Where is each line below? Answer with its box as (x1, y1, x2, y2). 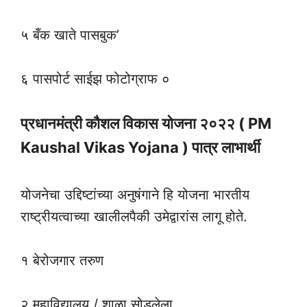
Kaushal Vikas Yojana (21, 138, 182, 157)
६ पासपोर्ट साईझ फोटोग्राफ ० (21, 71, 170, 88)
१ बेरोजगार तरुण (21, 252, 103, 269)
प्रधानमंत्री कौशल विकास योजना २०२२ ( (21, 114, 248, 133)
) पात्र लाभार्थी (182, 138, 260, 157)
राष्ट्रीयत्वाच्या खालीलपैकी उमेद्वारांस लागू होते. (21, 208, 247, 225)
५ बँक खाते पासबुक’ (21, 27, 119, 44)
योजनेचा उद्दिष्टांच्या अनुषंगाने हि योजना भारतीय (21, 186, 249, 204)
